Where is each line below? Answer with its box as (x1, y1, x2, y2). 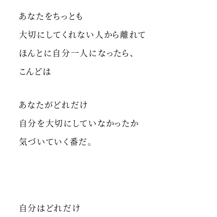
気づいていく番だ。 (18, 135, 93, 147)
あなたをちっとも (18, 9, 84, 22)
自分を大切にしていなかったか (18, 116, 139, 129)
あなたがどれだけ (18, 98, 89, 110)
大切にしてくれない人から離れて (18, 28, 147, 40)
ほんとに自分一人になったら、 (18, 46, 135, 59)
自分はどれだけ (18, 201, 81, 214)
